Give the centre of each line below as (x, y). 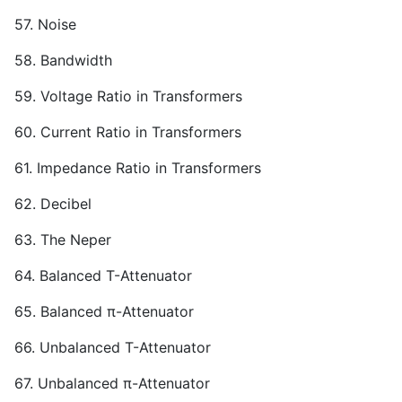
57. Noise (45, 25)
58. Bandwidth (63, 61)
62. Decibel (53, 204)
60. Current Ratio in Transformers (128, 132)
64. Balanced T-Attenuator (103, 276)
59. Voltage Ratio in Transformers (128, 96)
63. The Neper (63, 240)
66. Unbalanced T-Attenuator (113, 348)
